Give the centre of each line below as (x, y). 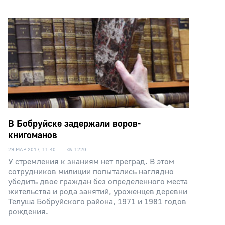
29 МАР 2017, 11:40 (32, 149)
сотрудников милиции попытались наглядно (91, 172)
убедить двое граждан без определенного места (98, 182)
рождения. (28, 212)
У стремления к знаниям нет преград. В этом (91, 162)
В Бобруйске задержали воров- (74, 124)
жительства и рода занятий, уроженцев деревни (98, 192)
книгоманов (33, 135)
